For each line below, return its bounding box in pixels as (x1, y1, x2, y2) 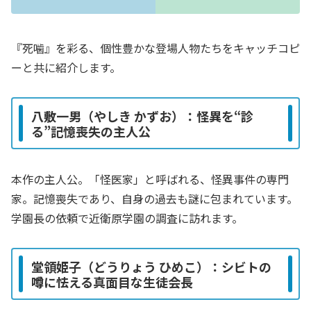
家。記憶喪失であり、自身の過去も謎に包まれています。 (11, 190, 298, 208)
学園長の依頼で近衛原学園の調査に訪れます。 (11, 210, 243, 227)
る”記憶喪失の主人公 (31, 121, 151, 140)
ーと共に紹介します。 (11, 59, 121, 76)
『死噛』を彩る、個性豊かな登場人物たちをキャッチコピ (11, 40, 300, 57)
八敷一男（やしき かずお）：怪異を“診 (31, 106, 253, 125)
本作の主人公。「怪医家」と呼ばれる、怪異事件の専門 (11, 171, 289, 188)
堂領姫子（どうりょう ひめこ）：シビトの (31, 257, 271, 276)
